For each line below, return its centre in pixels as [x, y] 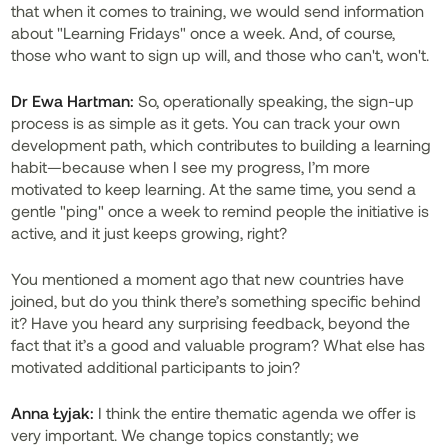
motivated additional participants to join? [156, 366]
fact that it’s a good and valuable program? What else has [218, 344]
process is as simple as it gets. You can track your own [206, 122]
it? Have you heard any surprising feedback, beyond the [211, 322]
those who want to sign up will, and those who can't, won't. [220, 54]
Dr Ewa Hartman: [73, 100]
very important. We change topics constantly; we [185, 434]
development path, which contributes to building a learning [221, 144]
